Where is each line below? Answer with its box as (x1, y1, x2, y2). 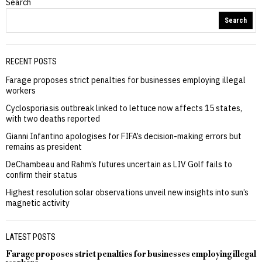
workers (6, 85, 36, 96)
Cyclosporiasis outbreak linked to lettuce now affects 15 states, (6, 102, 242, 113)
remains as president (6, 141, 82, 152)
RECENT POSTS (6, 56, 57, 66)
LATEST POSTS (6, 232, 56, 242)
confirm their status (6, 169, 77, 180)
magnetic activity (6, 197, 70, 208)
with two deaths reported (6, 113, 100, 124)
